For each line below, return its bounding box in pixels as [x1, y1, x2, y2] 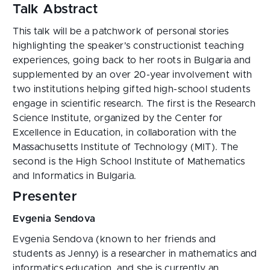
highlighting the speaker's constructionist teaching [13, 41, 244, 51]
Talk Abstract [13, 3, 98, 16]
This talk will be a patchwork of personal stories [13, 27, 229, 36]
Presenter [13, 190, 78, 204]
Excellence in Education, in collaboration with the [13, 128, 237, 137]
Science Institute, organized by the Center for [13, 113, 223, 123]
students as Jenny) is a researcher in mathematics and [13, 249, 257, 259]
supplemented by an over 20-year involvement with [13, 70, 253, 80]
